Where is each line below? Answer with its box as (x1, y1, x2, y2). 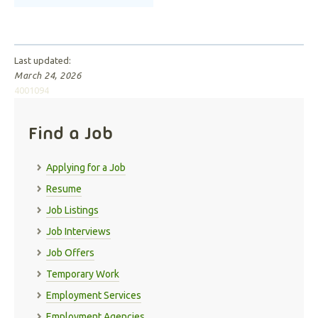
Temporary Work (46, 268, 119, 280)
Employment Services (46, 290, 141, 302)
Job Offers (46, 247, 94, 259)
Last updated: (14, 55, 71, 66)
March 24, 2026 (14, 70, 81, 81)
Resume (46, 183, 82, 195)
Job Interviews (46, 226, 111, 238)
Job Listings (46, 204, 99, 216)
